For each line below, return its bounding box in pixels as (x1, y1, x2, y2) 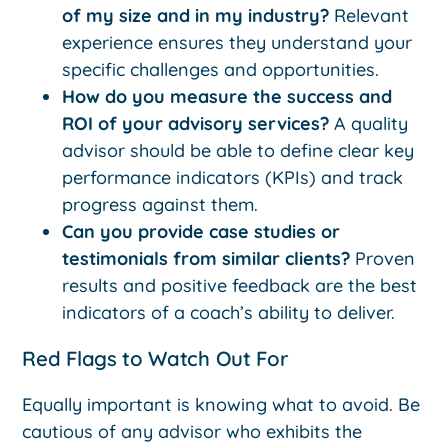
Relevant (329, 4, 410, 28)
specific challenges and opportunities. (62, 58, 380, 82)
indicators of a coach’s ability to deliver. (62, 301, 396, 325)
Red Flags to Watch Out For (22, 345, 289, 371)
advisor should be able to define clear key (62, 139, 415, 163)
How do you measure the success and (62, 85, 393, 109)
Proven (350, 247, 416, 271)
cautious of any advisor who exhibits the (22, 420, 363, 444)
